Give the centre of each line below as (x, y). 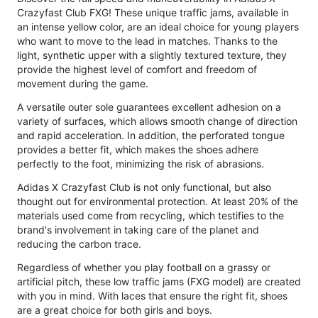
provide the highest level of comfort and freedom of (137, 69)
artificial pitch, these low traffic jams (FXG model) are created (159, 281)
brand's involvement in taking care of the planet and (138, 229)
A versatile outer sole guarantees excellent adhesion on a (149, 106)
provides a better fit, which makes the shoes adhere (138, 149)
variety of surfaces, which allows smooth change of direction (157, 121)
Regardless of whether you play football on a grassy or (144, 267)
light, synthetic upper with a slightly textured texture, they (152, 55)
